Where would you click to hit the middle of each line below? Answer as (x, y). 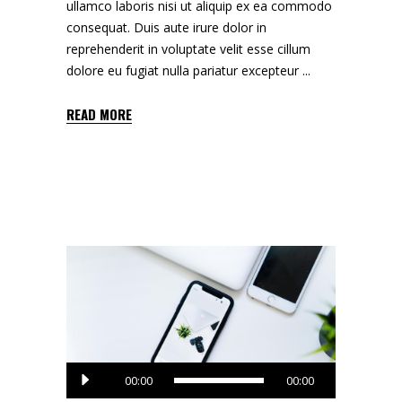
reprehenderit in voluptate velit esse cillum (188, 49)
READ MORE (99, 114)
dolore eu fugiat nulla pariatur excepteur (184, 71)
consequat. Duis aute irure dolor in (166, 28)
